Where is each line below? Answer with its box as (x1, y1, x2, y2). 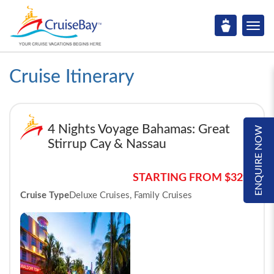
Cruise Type (20, 191, 69, 200)
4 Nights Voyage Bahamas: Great (48, 123, 230, 136)
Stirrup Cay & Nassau (48, 138, 166, 150)
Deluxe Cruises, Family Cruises (69, 191, 192, 200)
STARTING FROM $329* (133, 172, 254, 183)
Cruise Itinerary (9, 68, 135, 86)
